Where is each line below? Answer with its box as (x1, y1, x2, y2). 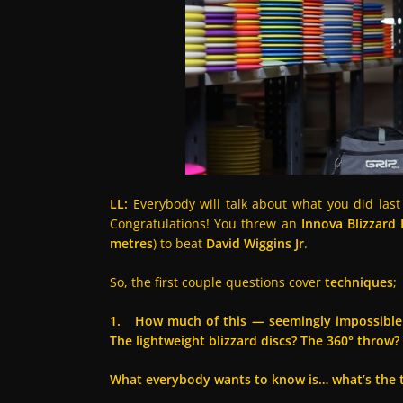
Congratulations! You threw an (110, 215, 301, 233)
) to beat (153, 235, 206, 253)
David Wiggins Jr (206, 235, 304, 253)
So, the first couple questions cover (110, 273, 325, 291)
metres (110, 235, 153, 253)
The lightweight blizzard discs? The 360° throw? (110, 332, 399, 350)
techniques (325, 273, 393, 291)
